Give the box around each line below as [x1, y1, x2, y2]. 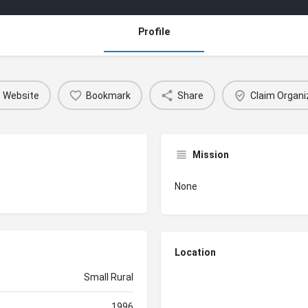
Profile [138, 25, 170, 37]
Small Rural [84, 272, 133, 283]
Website [3, 89, 39, 101]
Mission [192, 149, 229, 161]
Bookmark [86, 89, 131, 101]
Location [175, 247, 216, 258]
